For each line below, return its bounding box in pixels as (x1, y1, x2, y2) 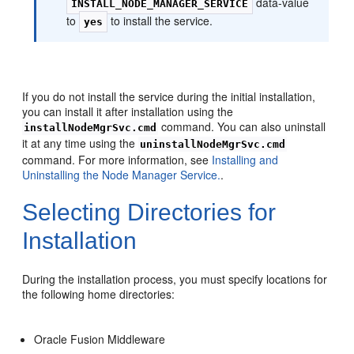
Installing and (212, 151, 279, 168)
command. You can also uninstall (158, 118, 326, 134)
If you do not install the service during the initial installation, (22, 88, 316, 104)
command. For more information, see (22, 151, 213, 168)
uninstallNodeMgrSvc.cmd (140, 137, 286, 150)
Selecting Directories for (22, 198, 277, 225)
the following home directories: (22, 285, 175, 302)
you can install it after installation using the (22, 103, 234, 119)
